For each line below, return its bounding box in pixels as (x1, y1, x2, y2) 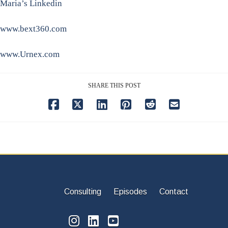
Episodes (113, 187, 147, 196)
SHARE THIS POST (88, 82, 140, 90)
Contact (159, 187, 188, 196)
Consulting (64, 187, 103, 196)
